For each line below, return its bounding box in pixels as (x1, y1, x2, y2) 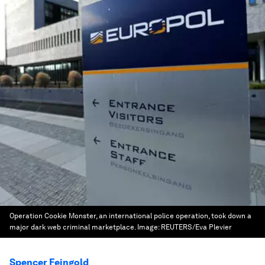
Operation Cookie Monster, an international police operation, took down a (9, 212, 251, 220)
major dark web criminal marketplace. (9, 223, 135, 231)
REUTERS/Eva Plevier (161, 223, 232, 231)
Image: (137, 223, 161, 231)
